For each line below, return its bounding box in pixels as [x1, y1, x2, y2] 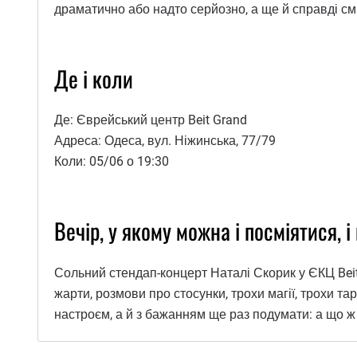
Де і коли [54, 61, 133, 95]
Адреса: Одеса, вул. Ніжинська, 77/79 [54, 133, 276, 149]
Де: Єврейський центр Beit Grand [54, 112, 247, 128]
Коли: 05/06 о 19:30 [54, 154, 169, 170]
